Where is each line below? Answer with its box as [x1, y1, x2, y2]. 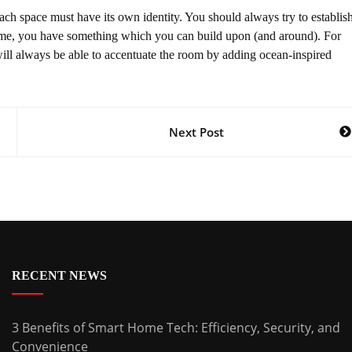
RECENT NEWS [12, 268, 107, 282]
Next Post [168, 123, 224, 140]
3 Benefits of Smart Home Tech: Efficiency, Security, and [12, 318, 340, 336]
